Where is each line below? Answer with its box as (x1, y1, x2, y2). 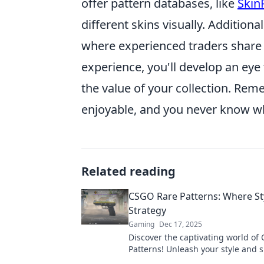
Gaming (128, 219, 154, 229)
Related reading (81, 163, 176, 179)
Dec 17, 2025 (159, 219, 202, 229)
